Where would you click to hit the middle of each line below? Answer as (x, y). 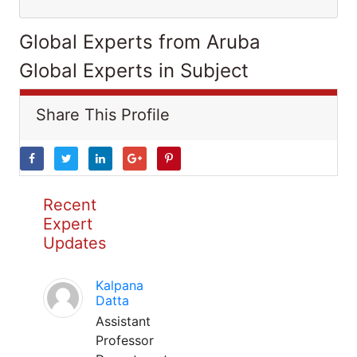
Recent (70, 205)
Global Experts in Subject (134, 71)
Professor (125, 340)
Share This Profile (103, 115)
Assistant (123, 321)
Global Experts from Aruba (140, 42)
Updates (75, 243)
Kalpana (120, 285)
